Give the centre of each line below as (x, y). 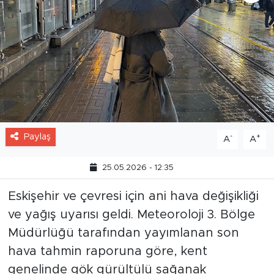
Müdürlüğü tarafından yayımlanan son (123, 233)
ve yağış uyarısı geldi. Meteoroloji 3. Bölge (131, 214)
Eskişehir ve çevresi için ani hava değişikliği (133, 196)
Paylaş (37, 136)
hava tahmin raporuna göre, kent (107, 251)
